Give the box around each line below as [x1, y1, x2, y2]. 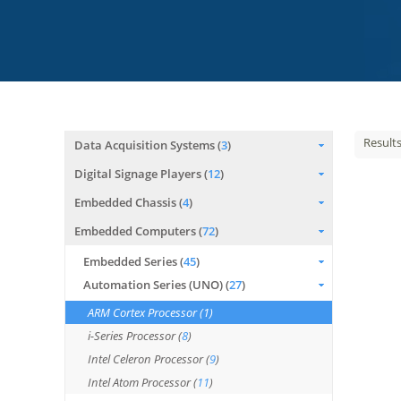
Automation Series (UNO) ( [83, 277, 229, 293]
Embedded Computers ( [74, 223, 202, 239]
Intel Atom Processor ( [88, 374, 197, 390]
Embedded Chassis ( [74, 194, 183, 210]
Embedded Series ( [83, 253, 183, 269]
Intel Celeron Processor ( [88, 351, 209, 367]
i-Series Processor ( [88, 328, 182, 344]
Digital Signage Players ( [74, 166, 208, 182]
